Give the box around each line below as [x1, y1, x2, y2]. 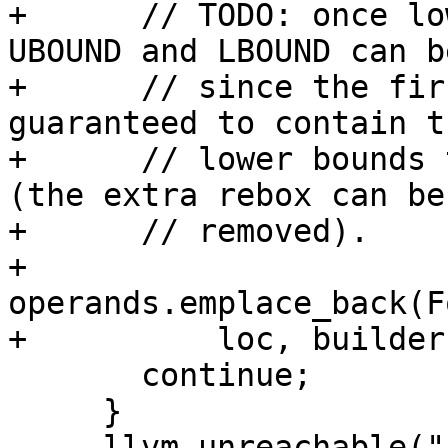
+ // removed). [8, 213, 369, 250]
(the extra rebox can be [8, 177, 445, 214]
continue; [8, 357, 141, 394]
